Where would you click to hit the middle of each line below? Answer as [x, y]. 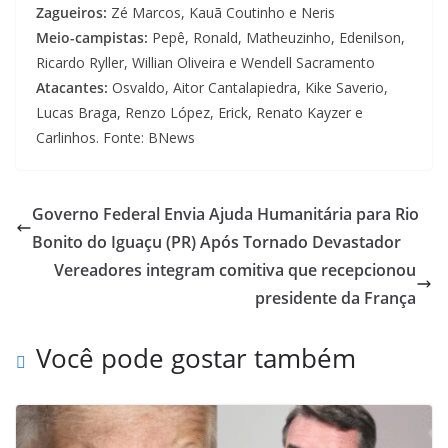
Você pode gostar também [196, 357]
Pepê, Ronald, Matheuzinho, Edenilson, [276, 37]
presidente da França [335, 297]
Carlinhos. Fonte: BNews [115, 137]
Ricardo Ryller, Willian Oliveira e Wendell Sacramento [205, 62]
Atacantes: [72, 87]
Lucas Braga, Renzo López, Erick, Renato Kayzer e [199, 112]
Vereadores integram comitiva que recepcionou [235, 269]
